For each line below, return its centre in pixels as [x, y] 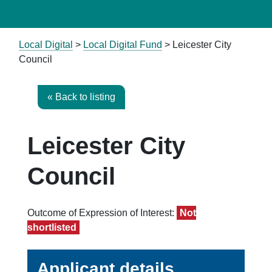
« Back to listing [81, 97]
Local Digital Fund [123, 44]
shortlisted [52, 227]
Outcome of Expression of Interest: [102, 212]
